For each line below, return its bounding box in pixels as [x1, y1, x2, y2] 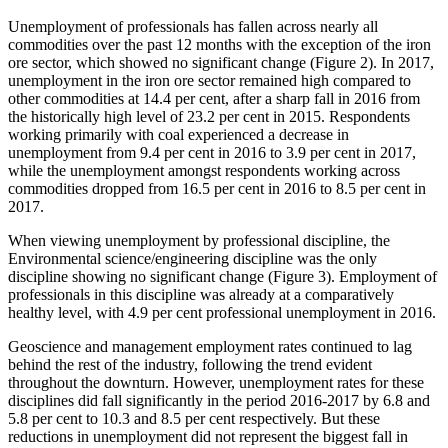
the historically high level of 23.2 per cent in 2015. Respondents [8, 108, 410, 126]
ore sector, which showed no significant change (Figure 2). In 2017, [8, 54, 434, 72]
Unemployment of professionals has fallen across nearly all [8, 18, 378, 36]
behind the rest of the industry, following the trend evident [8, 356, 372, 374]
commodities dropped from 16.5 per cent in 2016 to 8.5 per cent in [8, 180, 426, 198]
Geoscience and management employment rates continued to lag [8, 338, 412, 356]
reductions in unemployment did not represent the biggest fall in [8, 428, 408, 446]
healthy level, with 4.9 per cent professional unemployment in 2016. [8, 304, 436, 322]
